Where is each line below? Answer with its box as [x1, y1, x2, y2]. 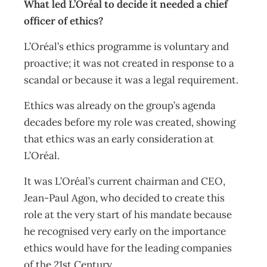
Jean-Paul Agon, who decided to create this [24, 191, 225, 204]
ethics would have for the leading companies [24, 241, 232, 254]
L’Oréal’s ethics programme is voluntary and [24, 40, 229, 53]
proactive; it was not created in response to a [24, 57, 234, 70]
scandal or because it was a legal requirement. [24, 73, 241, 86]
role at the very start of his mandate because [24, 208, 232, 221]
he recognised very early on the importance [24, 225, 226, 238]
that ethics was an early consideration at [24, 132, 214, 145]
